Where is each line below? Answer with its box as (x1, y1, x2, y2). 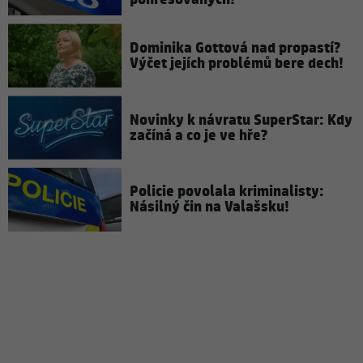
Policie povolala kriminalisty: (130, 181, 324, 203)
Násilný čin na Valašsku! (130, 197, 289, 218)
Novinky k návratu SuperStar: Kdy (130, 109, 352, 130)
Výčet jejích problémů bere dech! (130, 53, 344, 74)
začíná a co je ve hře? (130, 125, 267, 146)
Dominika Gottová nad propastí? (130, 37, 340, 58)
